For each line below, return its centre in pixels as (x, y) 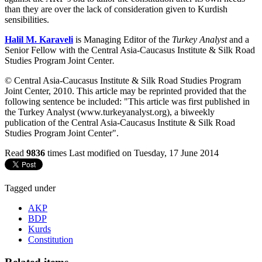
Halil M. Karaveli (39, 39)
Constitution (51, 239)
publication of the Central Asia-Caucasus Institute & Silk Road (120, 122)
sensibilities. (27, 19)
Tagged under (30, 188)
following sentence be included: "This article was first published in (127, 101)
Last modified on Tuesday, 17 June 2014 (144, 153)
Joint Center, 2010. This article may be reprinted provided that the (125, 91)
